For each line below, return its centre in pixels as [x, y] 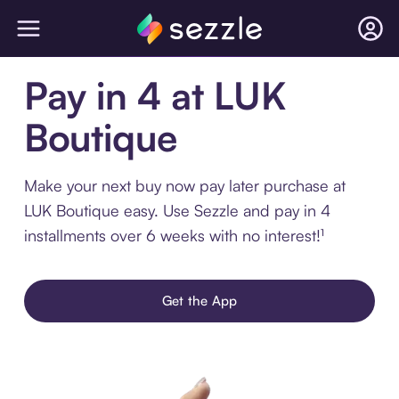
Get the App [199, 301]
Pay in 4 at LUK [155, 95]
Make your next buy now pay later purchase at [184, 185]
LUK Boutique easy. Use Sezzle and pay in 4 [177, 210]
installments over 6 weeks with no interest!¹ [174, 235]
